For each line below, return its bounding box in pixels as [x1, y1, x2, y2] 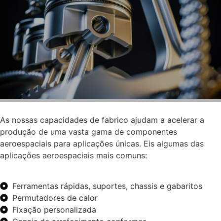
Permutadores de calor [12, 193, 98, 203]
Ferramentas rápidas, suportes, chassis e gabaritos [12, 181, 202, 191]
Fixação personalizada [12, 205, 96, 215]
